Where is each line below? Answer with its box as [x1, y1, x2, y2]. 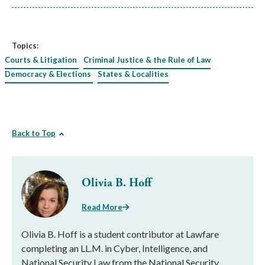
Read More [82, 202, 122, 212]
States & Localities [98, 69, 169, 79]
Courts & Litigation [5, 54, 77, 64]
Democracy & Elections [5, 69, 91, 79]
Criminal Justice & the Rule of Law [83, 54, 211, 64]
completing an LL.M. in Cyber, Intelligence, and [21, 242, 208, 254]
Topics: [12, 40, 38, 50]
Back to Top [12, 128, 56, 138]
